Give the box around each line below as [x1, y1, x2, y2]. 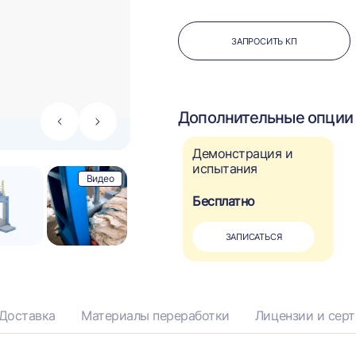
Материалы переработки [81, 308, 230, 323]
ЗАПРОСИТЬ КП [231, 35, 297, 47]
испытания [192, 161, 257, 176]
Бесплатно [192, 193, 255, 209]
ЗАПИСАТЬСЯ [225, 231, 282, 242]
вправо [96, 132, 130, 145]
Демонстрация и [192, 145, 293, 161]
